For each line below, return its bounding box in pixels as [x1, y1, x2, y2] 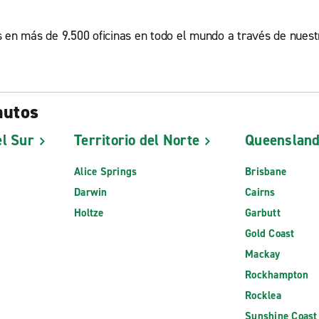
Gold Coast [245, 226, 295, 241]
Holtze [74, 206, 104, 221]
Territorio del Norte [74, 130, 199, 150]
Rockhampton [245, 268, 308, 283]
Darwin [74, 185, 108, 200]
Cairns [245, 185, 276, 200]
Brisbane [245, 164, 286, 179]
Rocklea [245, 288, 281, 303]
